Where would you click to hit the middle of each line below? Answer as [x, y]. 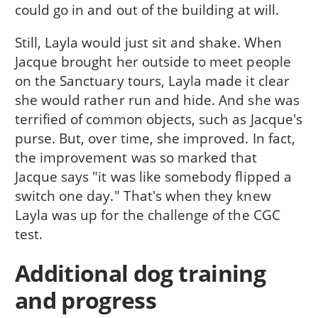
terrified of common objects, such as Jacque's [158, 119]
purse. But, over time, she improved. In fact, [155, 138]
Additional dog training [140, 273]
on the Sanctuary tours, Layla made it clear [152, 81]
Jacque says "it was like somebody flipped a [153, 177]
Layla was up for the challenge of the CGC [147, 215]
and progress [86, 300]
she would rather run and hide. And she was [157, 100]
